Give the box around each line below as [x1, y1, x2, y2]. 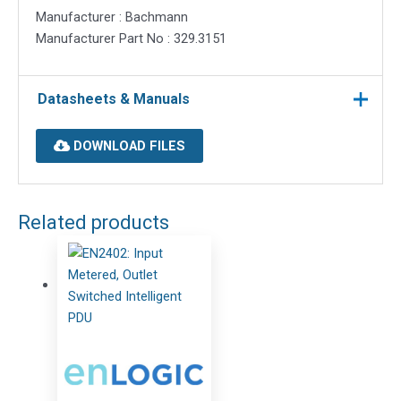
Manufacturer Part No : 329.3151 [35, 30, 226, 47]
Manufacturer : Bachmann [35, 8, 188, 25]
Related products [18, 210, 169, 234]
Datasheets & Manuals [37, 90, 190, 107]
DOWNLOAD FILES [69, 138, 185, 155]
